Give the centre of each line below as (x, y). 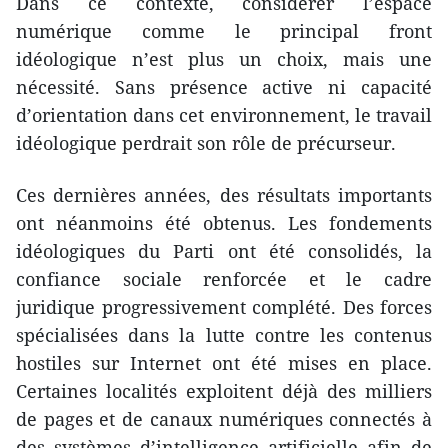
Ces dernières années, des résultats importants (224, 194)
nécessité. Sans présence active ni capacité (224, 86)
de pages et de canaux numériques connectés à (224, 418)
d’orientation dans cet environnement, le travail (224, 114)
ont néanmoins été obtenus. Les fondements (224, 222)
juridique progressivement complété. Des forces (224, 306)
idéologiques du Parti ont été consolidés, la (224, 250)
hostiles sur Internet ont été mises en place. (224, 362)
